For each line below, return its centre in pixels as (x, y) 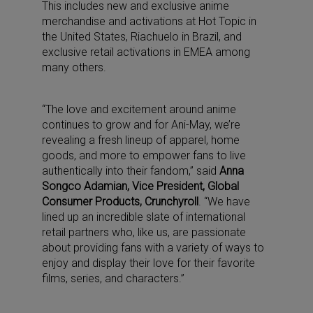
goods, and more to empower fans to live (144, 155)
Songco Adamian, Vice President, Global (140, 186)
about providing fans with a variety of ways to (153, 247)
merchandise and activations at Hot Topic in (149, 21)
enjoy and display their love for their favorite (148, 263)
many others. (75, 67)
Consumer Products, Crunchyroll (120, 201)
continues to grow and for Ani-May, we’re (141, 124)
